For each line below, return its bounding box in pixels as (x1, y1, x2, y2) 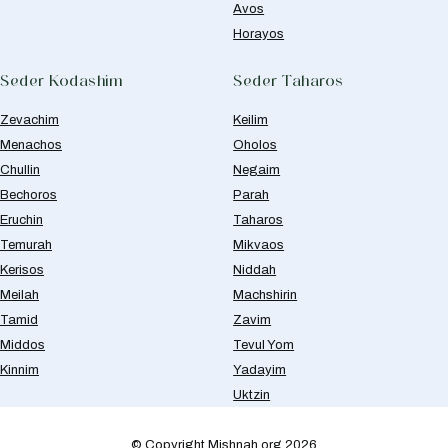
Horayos (233, 26, 285, 41)
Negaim (233, 162, 281, 177)
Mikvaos (233, 237, 285, 252)
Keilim (233, 112, 269, 127)
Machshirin (233, 287, 298, 302)
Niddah (233, 262, 277, 277)
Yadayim (233, 362, 287, 377)
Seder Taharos (233, 70, 344, 90)
